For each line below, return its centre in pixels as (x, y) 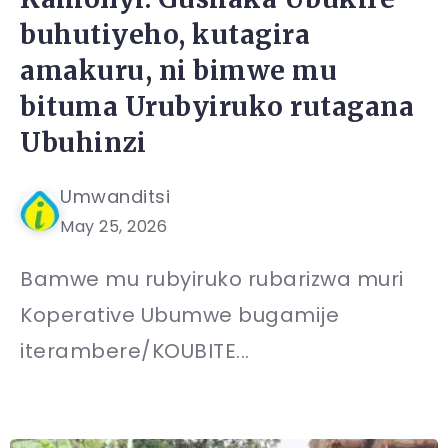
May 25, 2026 (113, 226)
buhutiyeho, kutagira (165, 34)
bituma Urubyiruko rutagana (217, 106)
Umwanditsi (115, 196)
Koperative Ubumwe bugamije (179, 314)
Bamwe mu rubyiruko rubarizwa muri (212, 278)
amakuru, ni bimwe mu (178, 70)
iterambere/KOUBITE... (135, 350)
